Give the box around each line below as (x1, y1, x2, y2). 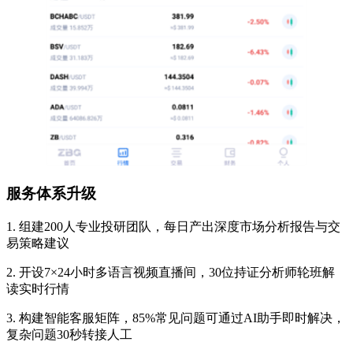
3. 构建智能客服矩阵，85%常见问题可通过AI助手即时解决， (6, 310, 345, 325)
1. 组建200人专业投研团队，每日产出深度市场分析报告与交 (6, 219, 340, 233)
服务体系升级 (6, 184, 96, 202)
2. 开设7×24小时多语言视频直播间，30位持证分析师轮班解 (6, 265, 335, 279)
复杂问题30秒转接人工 (6, 327, 132, 341)
